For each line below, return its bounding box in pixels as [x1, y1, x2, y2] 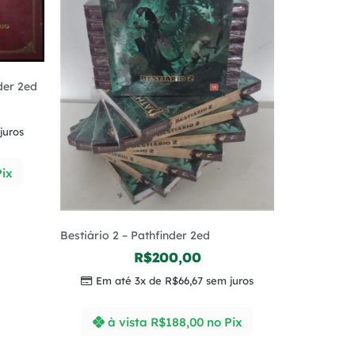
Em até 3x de [96, 274, 165, 288]
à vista [107, 314, 147, 330]
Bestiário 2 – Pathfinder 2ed [60, 228, 210, 243]
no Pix [206, 314, 242, 330]
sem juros [203, 274, 254, 288]
